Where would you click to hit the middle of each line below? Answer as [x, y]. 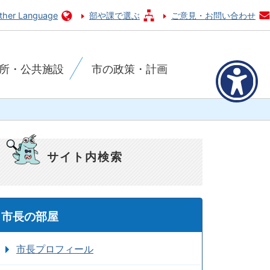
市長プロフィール [55, 249]
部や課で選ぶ [115, 15]
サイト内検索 [85, 157]
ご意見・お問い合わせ [213, 15]
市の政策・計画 [130, 69]
